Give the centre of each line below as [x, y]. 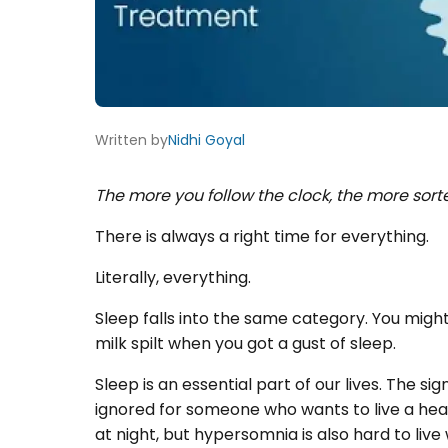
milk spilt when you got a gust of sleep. [245, 344]
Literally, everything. [173, 278]
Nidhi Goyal [206, 140]
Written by [131, 140]
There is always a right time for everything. [262, 237]
